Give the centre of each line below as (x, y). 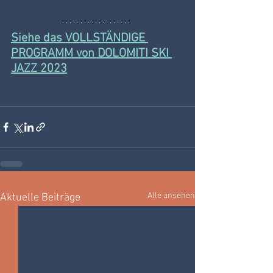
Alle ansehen (171, 196)
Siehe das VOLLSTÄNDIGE (80, 39)
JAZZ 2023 (39, 69)
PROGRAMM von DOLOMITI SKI (91, 54)
